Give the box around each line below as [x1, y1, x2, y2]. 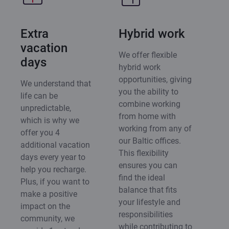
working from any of [119, 123, 192, 133]
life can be [20, 90, 58, 101]
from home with [119, 111, 176, 121]
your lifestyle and [119, 197, 180, 207]
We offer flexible [119, 50, 177, 60]
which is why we [20, 115, 79, 125]
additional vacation [20, 140, 90, 150]
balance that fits [119, 185, 177, 195]
